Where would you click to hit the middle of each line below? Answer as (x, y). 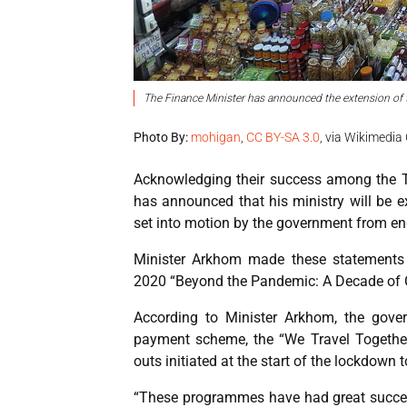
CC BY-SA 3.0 (283, 137)
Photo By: (161, 137)
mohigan (216, 137)
